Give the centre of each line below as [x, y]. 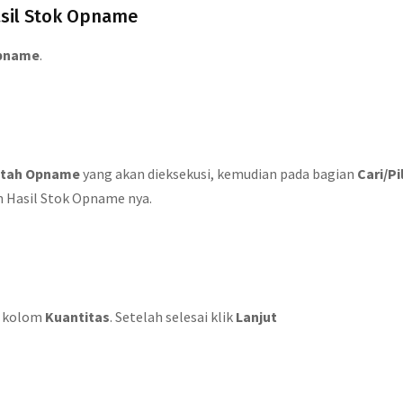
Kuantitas [77, 317]
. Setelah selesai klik [173, 317]
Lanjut [256, 317]
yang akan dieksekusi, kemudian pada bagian [219, 174]
